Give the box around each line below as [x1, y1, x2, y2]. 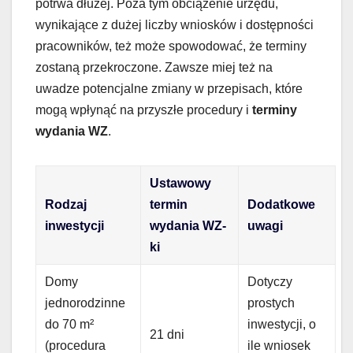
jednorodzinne [45, 295, 126, 310]
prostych [247, 295, 295, 310]
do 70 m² [45, 317, 95, 331]
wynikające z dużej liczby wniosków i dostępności [35, 17, 314, 32]
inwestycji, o [247, 317, 317, 331]
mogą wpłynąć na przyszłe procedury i [35, 102, 252, 117]
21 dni [150, 327, 185, 341]
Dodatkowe [247, 197, 316, 211]
